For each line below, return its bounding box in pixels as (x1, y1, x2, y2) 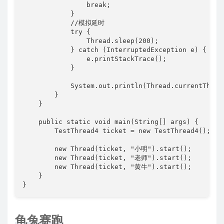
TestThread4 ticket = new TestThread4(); (22, 127, 210, 135)
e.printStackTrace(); (22, 55, 166, 63)
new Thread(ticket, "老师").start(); (22, 154, 191, 162)
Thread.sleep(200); (22, 37, 158, 45)
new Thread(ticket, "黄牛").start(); (22, 163, 191, 171)
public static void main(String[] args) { (22, 118, 198, 126)
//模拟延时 (22, 19, 104, 27)
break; (22, 1, 110, 9)
